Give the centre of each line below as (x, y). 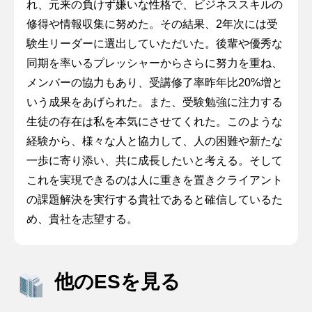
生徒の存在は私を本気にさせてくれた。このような (154, 122)
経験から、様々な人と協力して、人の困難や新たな (154, 141)
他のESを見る (117, 282)
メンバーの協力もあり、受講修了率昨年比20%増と (154, 83)
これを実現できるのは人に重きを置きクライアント (154, 180)
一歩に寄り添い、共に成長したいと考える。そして (154, 161)
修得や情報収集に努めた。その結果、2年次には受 (152, 24)
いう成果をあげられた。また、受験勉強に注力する (154, 102)
